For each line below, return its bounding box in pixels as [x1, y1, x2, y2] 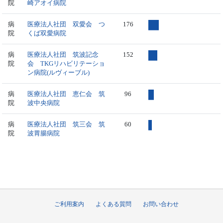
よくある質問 [96, 200, 131, 208]
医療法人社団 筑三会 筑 [27, 120, 106, 128]
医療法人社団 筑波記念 [27, 50, 99, 58]
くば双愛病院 [27, 29, 67, 37]
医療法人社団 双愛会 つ [27, 20, 106, 28]
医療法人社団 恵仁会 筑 [27, 90, 106, 98]
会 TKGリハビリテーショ [27, 59, 106, 67]
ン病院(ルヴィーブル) [27, 68, 90, 76]
